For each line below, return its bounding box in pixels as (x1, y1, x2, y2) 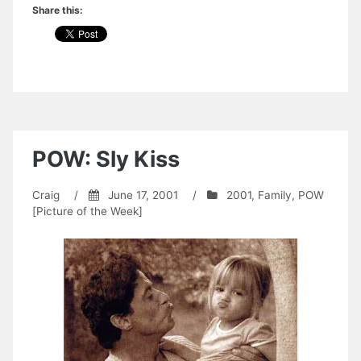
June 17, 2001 (107, 188, 178, 201)
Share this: (32, 3, 83, 16)
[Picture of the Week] (32, 204, 143, 218)
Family (257, 188, 292, 201)
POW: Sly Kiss (32, 145, 180, 172)
